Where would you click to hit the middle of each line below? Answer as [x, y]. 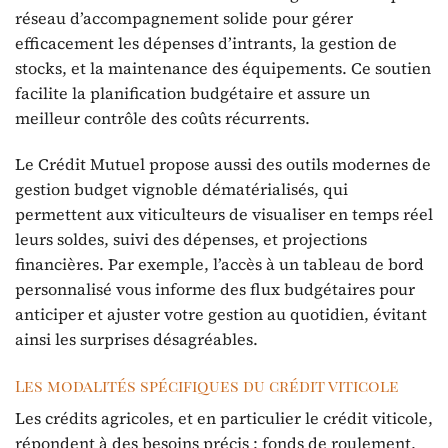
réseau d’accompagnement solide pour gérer [184, 17]
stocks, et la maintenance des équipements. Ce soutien [223, 67]
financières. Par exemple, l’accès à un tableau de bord [219, 263]
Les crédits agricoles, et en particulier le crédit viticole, [224, 417]
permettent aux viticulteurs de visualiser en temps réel [224, 213]
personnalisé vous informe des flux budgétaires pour [215, 288]
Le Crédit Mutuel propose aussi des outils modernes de [223, 163]
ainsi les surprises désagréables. [136, 338]
